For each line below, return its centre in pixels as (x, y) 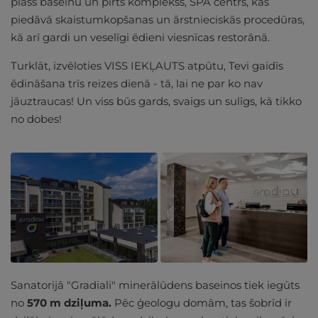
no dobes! (36, 119)
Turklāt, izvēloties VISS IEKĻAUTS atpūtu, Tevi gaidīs (147, 66)
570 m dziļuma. (69, 303)
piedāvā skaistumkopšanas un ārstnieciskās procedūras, (158, 20)
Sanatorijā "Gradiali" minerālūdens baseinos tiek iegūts (155, 285)
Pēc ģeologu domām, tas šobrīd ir (202, 303)
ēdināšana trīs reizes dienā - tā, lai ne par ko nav (137, 84)
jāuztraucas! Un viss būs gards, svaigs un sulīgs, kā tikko (156, 102)
